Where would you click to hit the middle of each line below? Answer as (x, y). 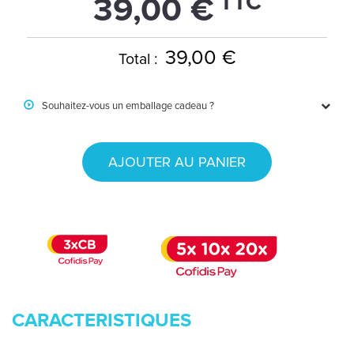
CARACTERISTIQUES (102, 320)
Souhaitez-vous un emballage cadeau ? (127, 106)
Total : (139, 59)
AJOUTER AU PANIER (177, 162)
